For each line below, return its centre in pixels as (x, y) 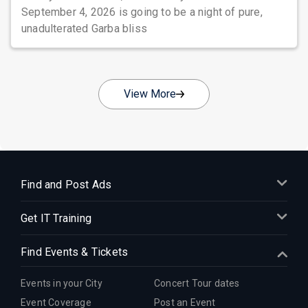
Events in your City (62, 283)
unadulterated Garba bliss (84, 29)
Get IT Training (56, 218)
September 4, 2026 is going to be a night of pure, (142, 12)
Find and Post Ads (66, 185)
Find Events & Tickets (75, 252)
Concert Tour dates (197, 283)
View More (150, 94)
